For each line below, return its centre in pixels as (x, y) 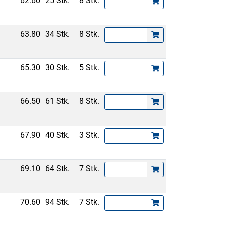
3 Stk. (90, 135)
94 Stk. (58, 202)
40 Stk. (58, 135)
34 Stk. (58, 34)
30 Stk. (58, 68)
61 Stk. (58, 101)
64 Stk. (58, 168)
